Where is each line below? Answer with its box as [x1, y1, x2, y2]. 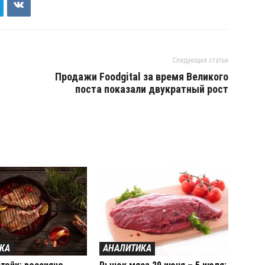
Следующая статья [172, 56, 228, 64]
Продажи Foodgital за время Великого [55, 70, 228, 83]
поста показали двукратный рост [75, 83, 228, 95]
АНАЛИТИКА [103, 243, 151, 254]
